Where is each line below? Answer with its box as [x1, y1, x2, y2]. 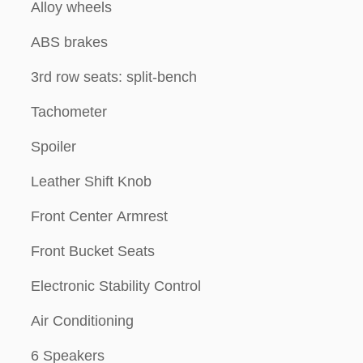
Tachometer [31, 104, 107, 120]
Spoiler [31, 139, 76, 155]
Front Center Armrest [31, 208, 168, 224]
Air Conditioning [31, 313, 134, 329]
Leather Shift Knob [31, 173, 152, 190]
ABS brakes [31, 34, 108, 50]
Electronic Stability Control [31, 278, 201, 294]
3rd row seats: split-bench [31, 69, 197, 85]
